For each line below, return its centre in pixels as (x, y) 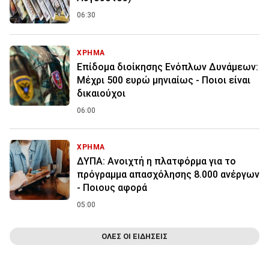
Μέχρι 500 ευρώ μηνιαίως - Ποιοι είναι (164, 80)
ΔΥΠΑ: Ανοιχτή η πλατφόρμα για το (156, 162)
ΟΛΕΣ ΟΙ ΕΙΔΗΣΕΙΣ (134, 237)
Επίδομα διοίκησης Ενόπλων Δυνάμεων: (168, 67)
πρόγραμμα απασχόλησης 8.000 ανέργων (168, 175)
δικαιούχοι (101, 94)
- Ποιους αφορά (112, 188)
